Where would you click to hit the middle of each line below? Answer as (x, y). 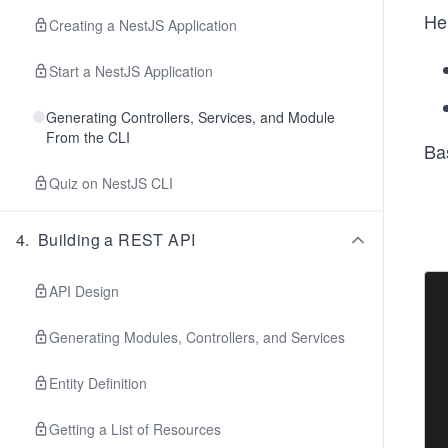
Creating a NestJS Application (143, 25)
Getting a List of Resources (135, 429)
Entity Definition (98, 383)
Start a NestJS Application (131, 71)
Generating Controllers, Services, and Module (190, 117)
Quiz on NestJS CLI (111, 183)
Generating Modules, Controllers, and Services (197, 337)
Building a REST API (116, 239)
